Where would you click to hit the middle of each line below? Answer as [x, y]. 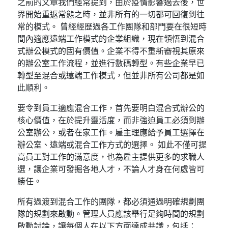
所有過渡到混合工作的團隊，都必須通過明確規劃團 [111, 201]
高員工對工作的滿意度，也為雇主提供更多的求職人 [111, 156]
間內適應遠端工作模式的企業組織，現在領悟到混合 [111, 38]
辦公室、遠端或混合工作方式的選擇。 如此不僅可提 [112, 144]
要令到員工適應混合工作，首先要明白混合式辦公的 [111, 108]
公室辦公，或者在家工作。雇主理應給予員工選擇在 [111, 132]
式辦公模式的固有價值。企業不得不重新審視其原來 [111, 51]
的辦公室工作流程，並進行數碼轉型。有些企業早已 [111, 63]
